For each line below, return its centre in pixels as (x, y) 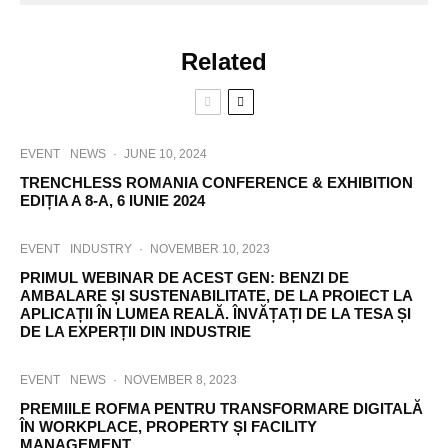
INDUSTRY (101, 249)
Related (224, 61)
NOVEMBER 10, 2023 (210, 249)
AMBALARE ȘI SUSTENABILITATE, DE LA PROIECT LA (216, 295)
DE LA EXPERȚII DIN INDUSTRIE (135, 331)
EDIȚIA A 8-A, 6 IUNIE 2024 (112, 200)
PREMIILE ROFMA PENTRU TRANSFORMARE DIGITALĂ (221, 408)
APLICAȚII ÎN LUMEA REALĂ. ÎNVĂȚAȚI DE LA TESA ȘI (215, 313)
